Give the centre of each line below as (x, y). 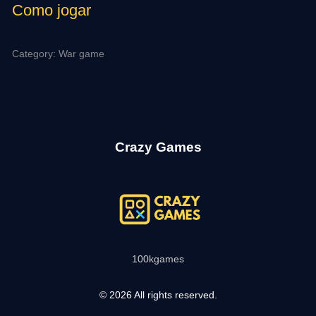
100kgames (158, 259)
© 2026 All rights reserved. (158, 295)
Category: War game (59, 53)
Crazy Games (158, 147)
